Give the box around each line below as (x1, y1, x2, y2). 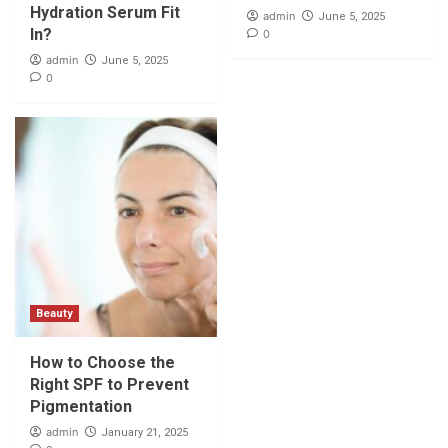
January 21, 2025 (101, 425, 188, 439)
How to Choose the (30, 352, 175, 372)
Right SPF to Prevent (30, 374, 189, 394)
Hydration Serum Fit (30, 2, 180, 22)
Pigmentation (30, 396, 132, 416)
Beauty (36, 306, 73, 320)
